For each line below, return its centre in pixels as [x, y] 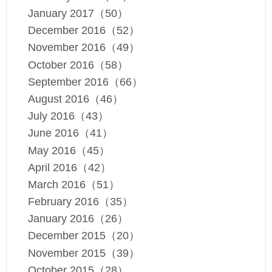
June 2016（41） [70, 133]
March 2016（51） [73, 184]
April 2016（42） [69, 167]
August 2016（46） [75, 99]
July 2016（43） [68, 116]
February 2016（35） [80, 202]
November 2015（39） [83, 253]
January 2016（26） [78, 219]
